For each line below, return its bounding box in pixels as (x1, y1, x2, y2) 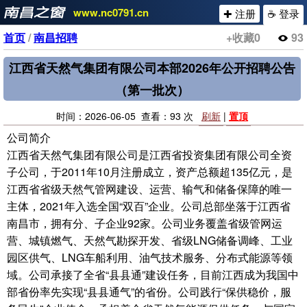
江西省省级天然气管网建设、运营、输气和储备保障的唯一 (7, 181, 292, 197)
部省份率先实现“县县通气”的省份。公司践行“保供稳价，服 (7, 284, 291, 299)
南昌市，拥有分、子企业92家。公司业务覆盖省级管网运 (7, 215, 282, 231)
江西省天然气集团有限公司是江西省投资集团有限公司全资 (7, 147, 292, 162)
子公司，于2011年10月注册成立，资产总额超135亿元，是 (7, 164, 293, 180)
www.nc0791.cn (73, 5, 149, 20)
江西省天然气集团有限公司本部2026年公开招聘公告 (8, 59, 295, 77)
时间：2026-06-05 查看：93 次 (56, 109, 199, 123)
